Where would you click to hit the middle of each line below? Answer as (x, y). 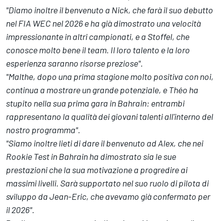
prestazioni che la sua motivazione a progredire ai (97, 170)
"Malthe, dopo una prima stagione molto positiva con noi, (110, 76)
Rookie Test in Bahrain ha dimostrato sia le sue (91, 156)
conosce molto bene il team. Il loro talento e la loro (98, 50)
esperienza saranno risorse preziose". (74, 63)
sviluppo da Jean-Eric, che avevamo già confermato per (108, 196)
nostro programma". (43, 130)
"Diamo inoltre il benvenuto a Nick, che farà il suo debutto (110, 10)
